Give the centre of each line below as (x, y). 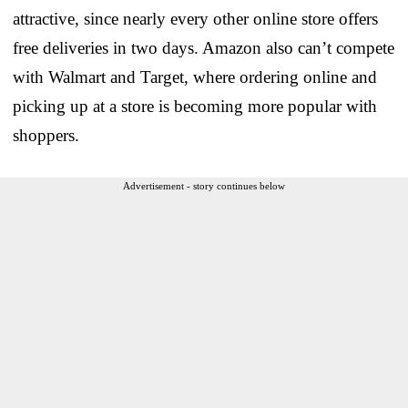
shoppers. (46, 135)
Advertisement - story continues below (204, 185)
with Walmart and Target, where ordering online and (195, 76)
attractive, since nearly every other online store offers (195, 18)
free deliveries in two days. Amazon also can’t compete (204, 47)
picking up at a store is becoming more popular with (195, 106)
